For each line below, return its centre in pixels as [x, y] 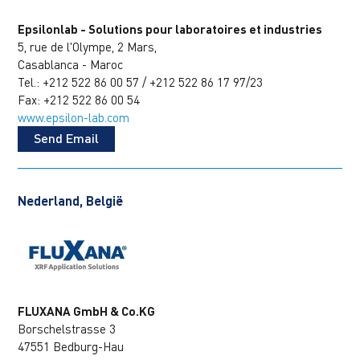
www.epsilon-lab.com [74, 117]
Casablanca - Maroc [71, 64]
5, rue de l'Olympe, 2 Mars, [88, 46]
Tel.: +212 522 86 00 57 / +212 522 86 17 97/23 [141, 82]
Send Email [67, 137]
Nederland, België [71, 200]
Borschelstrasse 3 [67, 329]
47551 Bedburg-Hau [71, 347]
